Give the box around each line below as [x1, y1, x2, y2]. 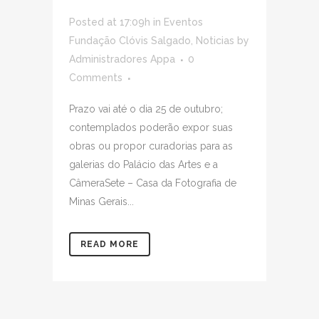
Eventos [164, 16, 203, 28]
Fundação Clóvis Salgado [69, 34, 191, 46]
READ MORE [80, 239, 139, 249]
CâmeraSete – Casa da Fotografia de [69, 177, 236, 189]
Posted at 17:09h [69, 16, 150, 28]
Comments [69, 71, 122, 83]
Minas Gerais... [69, 195, 134, 207]
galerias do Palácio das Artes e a [69, 158, 218, 170]
